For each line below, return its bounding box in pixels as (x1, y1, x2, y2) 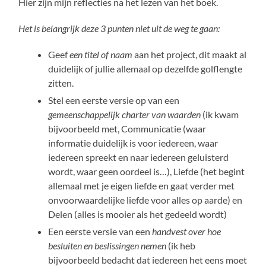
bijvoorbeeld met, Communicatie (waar (48, 122, 207, 134)
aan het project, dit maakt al (132, 48, 247, 60)
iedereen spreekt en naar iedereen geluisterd (48, 151, 229, 163)
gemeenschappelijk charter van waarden (48, 108, 201, 120)
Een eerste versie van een (48, 225, 153, 237)
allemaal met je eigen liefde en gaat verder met (48, 179, 235, 191)
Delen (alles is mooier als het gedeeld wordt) (48, 208, 227, 220)
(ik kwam (201, 108, 239, 120)
